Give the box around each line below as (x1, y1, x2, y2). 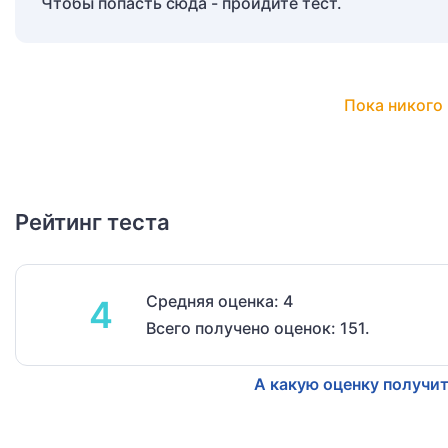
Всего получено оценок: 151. (146, 318, 370, 339)
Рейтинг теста (15, 209, 170, 236)
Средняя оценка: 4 (146, 291, 293, 312)
